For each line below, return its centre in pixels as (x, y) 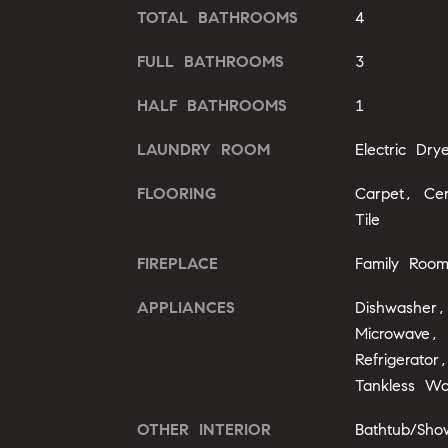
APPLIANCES (186, 307)
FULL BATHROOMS (210, 61)
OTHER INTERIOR (204, 429)
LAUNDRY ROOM (203, 149)
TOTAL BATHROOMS (217, 17)
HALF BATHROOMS (212, 105)
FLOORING (176, 193)
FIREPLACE (177, 263)
